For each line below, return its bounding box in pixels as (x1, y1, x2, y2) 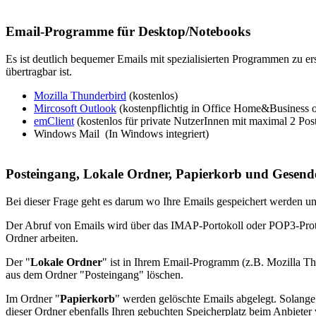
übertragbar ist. (6, 66, 72, 78)
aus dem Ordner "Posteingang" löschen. (6, 268, 183, 281)
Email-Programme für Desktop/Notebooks (6, 24, 250, 39)
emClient (34, 115, 74, 128)
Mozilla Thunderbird (34, 90, 126, 102)
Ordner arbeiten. (6, 231, 78, 244)
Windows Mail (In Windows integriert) (34, 128, 209, 140)
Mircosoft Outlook (34, 102, 116, 115)
